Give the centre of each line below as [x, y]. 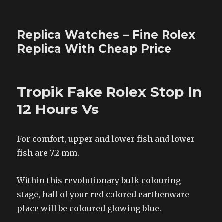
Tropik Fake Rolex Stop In [110, 92]
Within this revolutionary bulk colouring [99, 180]
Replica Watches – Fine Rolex [106, 35]
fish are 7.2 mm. [48, 153]
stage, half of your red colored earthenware [103, 194]
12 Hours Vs [58, 109]
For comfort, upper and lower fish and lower [106, 139]
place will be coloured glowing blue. [89, 208]
